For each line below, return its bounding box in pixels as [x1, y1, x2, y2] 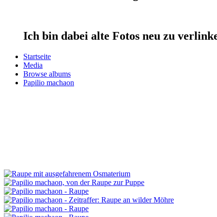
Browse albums [23, 69, 71, 78]
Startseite [23, 52, 51, 61]
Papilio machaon [23, 78, 74, 87]
